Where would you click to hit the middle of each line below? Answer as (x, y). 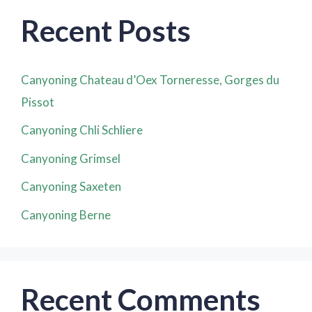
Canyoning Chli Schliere (82, 130)
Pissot (38, 102)
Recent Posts (106, 30)
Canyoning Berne (66, 214)
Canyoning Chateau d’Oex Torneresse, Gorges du (150, 79)
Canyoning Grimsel (71, 158)
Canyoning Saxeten (71, 186)
